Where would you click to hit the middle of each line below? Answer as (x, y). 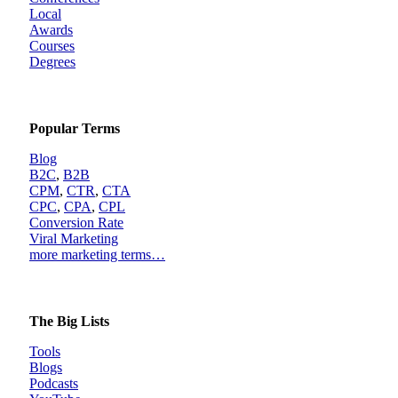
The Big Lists (69, 321)
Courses (52, 46)
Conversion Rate (76, 223)
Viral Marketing (74, 239)
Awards (51, 30)
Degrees (52, 62)
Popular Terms (75, 128)
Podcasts (54, 383)
